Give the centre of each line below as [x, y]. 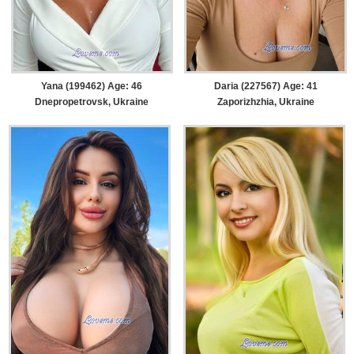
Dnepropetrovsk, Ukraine [92, 102]
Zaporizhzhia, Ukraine [265, 102]
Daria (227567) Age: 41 [265, 86]
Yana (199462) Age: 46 [92, 86]
